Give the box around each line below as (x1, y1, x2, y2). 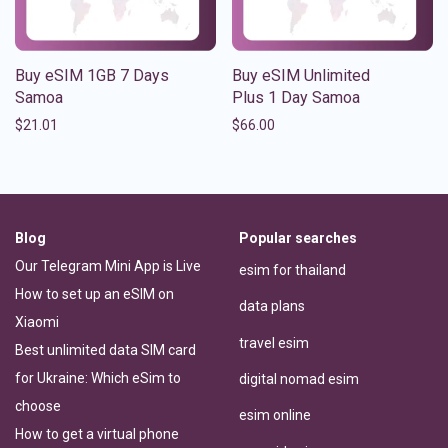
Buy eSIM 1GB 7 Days (15, 65, 169, 85)
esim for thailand (239, 262, 346, 279)
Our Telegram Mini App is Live (15, 257, 201, 274)
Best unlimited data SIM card (15, 341, 196, 358)
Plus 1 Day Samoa (232, 87, 360, 107)
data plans (239, 298, 305, 315)
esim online (239, 407, 311, 424)
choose (15, 397, 61, 414)
